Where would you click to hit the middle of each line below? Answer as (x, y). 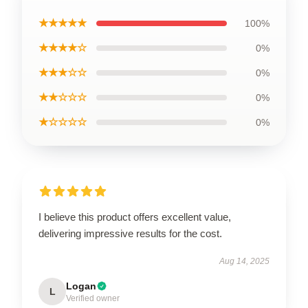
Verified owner (93, 298)
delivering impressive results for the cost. (130, 233)
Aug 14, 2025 (244, 261)
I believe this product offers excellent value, (135, 217)
